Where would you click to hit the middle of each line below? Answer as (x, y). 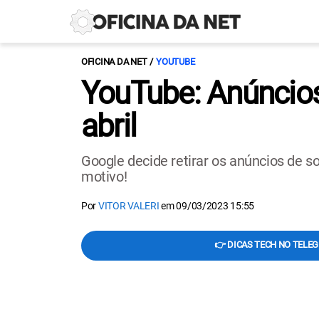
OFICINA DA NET (114, 62)
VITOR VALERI (129, 206)
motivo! (104, 177)
